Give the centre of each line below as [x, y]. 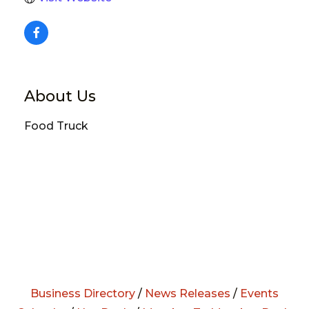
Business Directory [83, 293]
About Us [60, 96]
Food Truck [56, 126]
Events [259, 293]
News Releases [188, 293]
